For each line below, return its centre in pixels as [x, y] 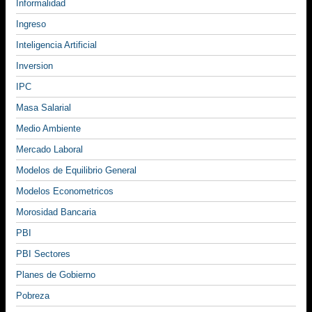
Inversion [34, 66]
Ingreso [31, 24]
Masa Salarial [44, 108]
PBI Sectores [43, 254]
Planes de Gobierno [56, 275]
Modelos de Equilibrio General [76, 171]
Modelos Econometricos [65, 192]
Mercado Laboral [49, 150]
